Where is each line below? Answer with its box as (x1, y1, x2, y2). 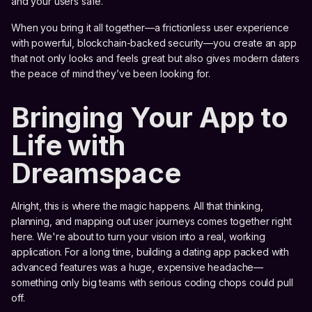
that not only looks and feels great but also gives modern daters (11, 52, 300, 64)
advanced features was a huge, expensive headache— (11, 260, 264, 273)
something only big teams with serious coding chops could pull (11, 276, 293, 288)
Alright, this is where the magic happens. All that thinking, (11, 199, 263, 212)
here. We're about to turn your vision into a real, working (11, 230, 265, 242)
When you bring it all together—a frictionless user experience (11, 21, 289, 33)
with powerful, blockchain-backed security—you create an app (11, 36, 297, 49)
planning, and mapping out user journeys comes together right (11, 214, 292, 227)
